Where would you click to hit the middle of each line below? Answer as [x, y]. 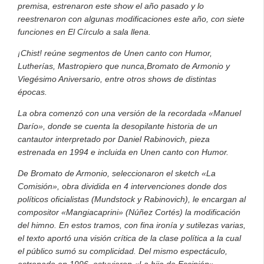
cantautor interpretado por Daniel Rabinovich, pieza [114, 139]
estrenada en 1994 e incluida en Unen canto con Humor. [123, 152]
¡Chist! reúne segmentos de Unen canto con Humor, [115, 53]
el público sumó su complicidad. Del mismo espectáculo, [123, 251]
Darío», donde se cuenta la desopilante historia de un [118, 126]
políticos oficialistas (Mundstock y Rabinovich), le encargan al [132, 199]
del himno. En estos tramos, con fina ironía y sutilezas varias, [132, 225]
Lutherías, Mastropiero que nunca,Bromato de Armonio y [124, 66]
